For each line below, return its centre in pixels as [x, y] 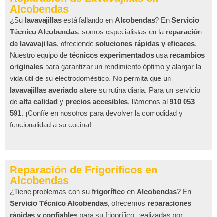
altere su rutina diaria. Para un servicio [139, 90]
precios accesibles [97, 101]
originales [26, 66]
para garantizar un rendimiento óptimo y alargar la [122, 66]
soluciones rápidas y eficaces [145, 43]
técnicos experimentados [112, 55]
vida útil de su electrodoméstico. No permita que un [90, 78]
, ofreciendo [76, 43]
